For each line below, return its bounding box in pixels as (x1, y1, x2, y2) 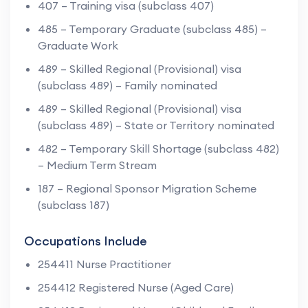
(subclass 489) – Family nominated (38, 78, 217, 92)
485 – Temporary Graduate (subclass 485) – (38, 21, 267, 36)
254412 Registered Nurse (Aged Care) (38, 280, 234, 294)
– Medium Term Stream (38, 157, 157, 172)
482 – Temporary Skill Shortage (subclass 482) (38, 141, 279, 155)
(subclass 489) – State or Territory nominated (38, 118, 274, 132)
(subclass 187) (38, 197, 109, 212)
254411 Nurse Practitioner (38, 256, 171, 271)
